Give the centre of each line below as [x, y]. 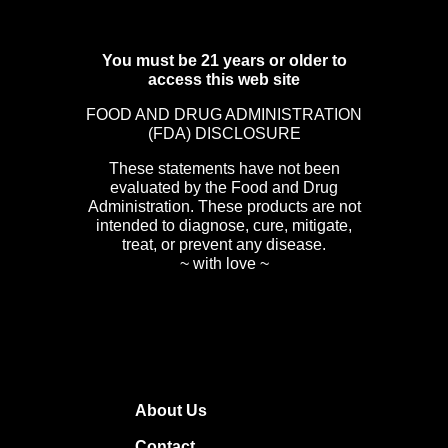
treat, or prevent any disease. [224, 245]
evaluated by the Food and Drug [224, 188]
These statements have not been [224, 169]
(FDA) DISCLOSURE [224, 134]
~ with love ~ [224, 264]
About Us [171, 411]
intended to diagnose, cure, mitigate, [224, 226]
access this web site [224, 80]
